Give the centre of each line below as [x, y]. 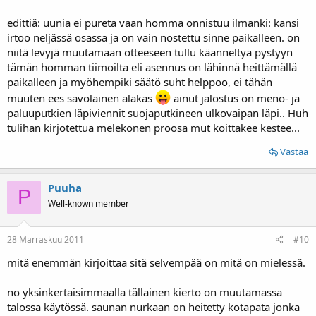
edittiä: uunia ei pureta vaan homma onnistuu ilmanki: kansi [153, 22]
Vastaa [294, 151]
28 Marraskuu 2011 [45, 239]
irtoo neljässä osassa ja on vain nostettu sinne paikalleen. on [153, 37]
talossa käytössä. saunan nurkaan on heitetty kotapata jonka [153, 307]
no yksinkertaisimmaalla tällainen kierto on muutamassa [145, 292]
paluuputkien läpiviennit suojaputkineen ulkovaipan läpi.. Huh [158, 113]
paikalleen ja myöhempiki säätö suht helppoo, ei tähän [140, 81]
